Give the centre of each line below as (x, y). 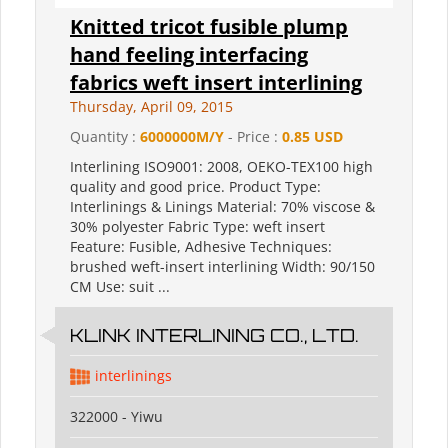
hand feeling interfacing (189, 55)
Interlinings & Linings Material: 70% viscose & (222, 207)
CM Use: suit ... (120, 287)
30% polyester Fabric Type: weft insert (197, 227)
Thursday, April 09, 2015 (151, 107)
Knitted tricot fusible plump (209, 27)
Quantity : (105, 137)
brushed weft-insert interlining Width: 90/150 (222, 267)
